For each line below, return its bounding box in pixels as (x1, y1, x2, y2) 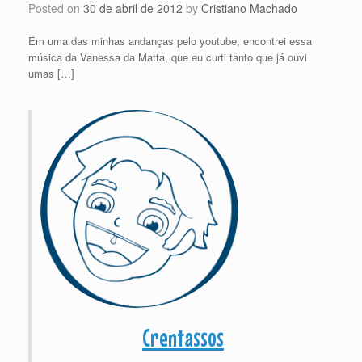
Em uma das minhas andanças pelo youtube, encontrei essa (28, 32, 312, 48)
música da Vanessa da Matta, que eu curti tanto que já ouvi (28, 48, 307, 65)
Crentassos (142, 323, 224, 351)
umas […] (28, 65, 74, 81)
